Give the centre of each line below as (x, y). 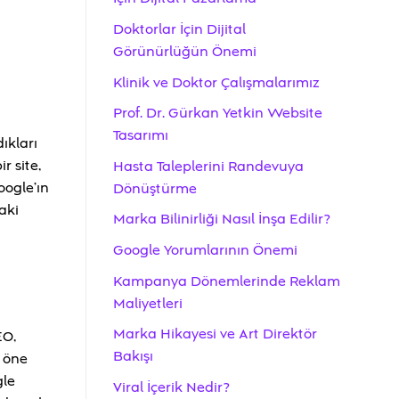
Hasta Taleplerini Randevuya (208, 166)
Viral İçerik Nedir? (171, 387)
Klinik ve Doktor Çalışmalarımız (216, 82)
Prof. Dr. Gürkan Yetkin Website (218, 114)
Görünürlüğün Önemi (185, 52)
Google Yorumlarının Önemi (205, 250)
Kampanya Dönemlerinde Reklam (227, 281)
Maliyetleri (148, 303)
